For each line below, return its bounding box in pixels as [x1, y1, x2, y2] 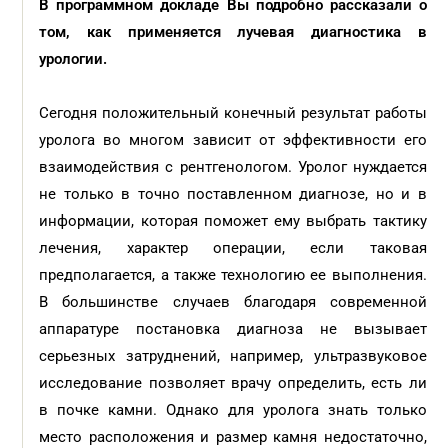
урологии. [39, 50, 112, 68]
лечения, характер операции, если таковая [39, 239, 427, 257]
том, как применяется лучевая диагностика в [39, 23, 427, 41]
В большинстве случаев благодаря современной [39, 293, 427, 311]
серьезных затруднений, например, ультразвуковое [39, 347, 427, 365]
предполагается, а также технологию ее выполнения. [39, 266, 427, 284]
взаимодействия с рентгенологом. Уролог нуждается [39, 158, 427, 176]
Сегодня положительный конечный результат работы [39, 104, 427, 122]
